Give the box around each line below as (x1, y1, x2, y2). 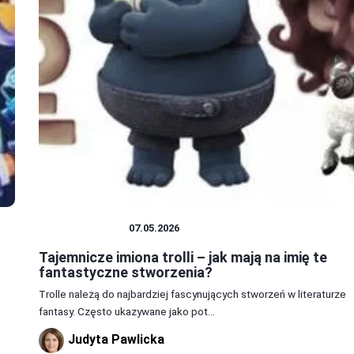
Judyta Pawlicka (67, 332, 164, 348)
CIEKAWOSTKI (46, 222, 122, 235)
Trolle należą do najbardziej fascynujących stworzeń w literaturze (38, 288, 346, 301)
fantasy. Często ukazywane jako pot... (38, 305, 215, 318)
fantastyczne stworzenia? (38, 264, 213, 281)
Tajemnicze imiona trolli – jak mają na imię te (38, 249, 327, 266)
